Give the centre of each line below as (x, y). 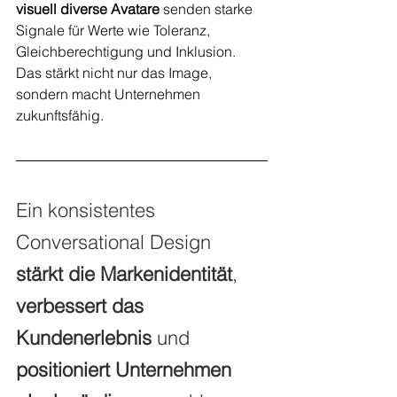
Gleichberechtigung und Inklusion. (128, 52)
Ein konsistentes (88, 210)
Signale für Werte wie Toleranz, (115, 31)
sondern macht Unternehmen (110, 94)
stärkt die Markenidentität (124, 274)
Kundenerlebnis (84, 338)
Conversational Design (116, 242)
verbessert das (82, 306)
